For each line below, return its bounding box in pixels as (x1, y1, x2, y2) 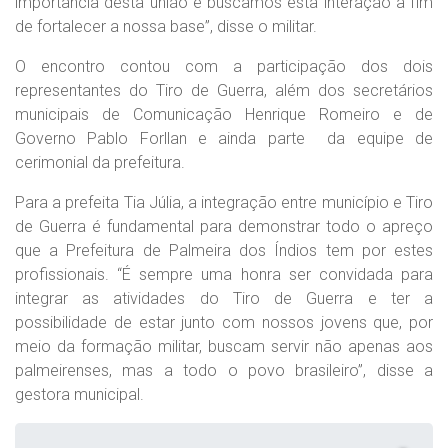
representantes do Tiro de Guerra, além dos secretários (15, 81, 433, 100)
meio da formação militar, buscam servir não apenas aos (15, 337, 433, 356)
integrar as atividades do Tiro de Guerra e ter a (15, 289, 433, 308)
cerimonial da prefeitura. (15, 153, 185, 172)
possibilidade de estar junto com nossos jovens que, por (15, 313, 433, 332)
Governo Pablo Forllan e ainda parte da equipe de (15, 129, 433, 148)
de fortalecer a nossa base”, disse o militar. (15, 17, 317, 36)
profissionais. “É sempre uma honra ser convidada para (15, 265, 433, 284)
